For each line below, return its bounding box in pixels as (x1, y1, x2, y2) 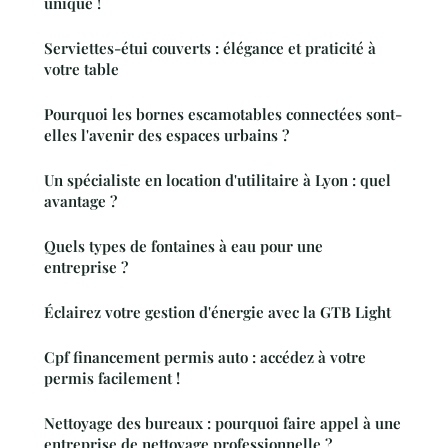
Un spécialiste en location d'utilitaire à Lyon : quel (44, 170, 391, 191)
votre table (44, 59, 119, 80)
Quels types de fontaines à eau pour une (44, 236, 323, 257)
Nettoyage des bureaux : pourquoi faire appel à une (44, 413, 401, 434)
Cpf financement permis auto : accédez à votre (44, 347, 366, 368)
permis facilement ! (44, 368, 180, 389)
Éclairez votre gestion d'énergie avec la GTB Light (44, 302, 391, 323)
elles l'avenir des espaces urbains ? (44, 125, 289, 146)
